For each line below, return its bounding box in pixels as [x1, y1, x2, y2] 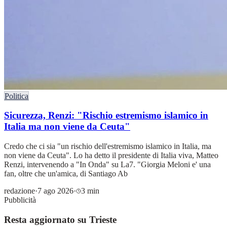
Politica [5, 91, 28, 100]
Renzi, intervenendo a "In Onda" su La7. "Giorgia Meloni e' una [4, 160, 211, 169]
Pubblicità [4, 195, 36, 204]
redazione [4, 186, 35, 195]
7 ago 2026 [37, 186, 73, 195]
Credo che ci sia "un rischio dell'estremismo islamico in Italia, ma [4, 141, 211, 150]
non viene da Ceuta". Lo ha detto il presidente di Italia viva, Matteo [4, 150, 218, 160]
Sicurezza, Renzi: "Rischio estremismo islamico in [4, 110, 208, 121]
